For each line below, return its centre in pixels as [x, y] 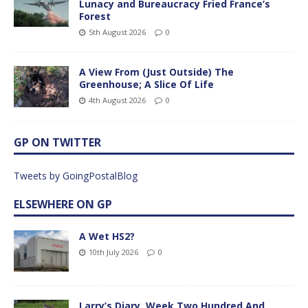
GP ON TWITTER [57, 142]
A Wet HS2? [107, 236]
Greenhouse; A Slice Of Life [146, 84]
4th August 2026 [117, 100]
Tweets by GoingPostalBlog [76, 175]
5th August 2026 [117, 32]
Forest [95, 16]
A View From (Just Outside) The [156, 71]
